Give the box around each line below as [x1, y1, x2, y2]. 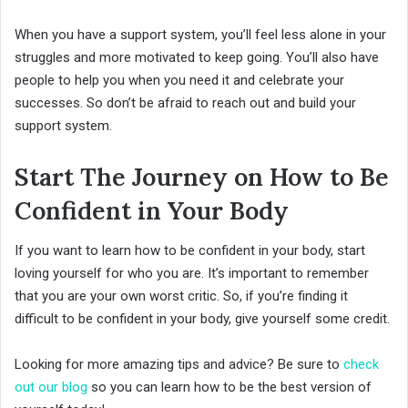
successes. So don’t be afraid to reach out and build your [15, 94, 356, 111]
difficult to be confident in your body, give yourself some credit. [15, 311, 390, 328]
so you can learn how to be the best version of [87, 379, 372, 396]
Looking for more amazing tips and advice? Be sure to [15, 356, 343, 373]
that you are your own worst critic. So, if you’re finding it [15, 288, 348, 305]
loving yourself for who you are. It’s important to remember [15, 265, 369, 282]
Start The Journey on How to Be [15, 160, 389, 192]
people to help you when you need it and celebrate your [15, 71, 344, 88]
